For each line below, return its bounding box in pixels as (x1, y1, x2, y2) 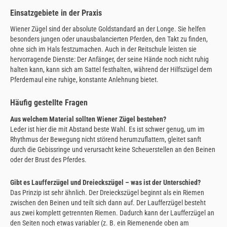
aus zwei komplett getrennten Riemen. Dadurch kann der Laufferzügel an (10, 209, 214, 217)
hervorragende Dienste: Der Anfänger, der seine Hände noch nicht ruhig (10, 55, 209, 64)
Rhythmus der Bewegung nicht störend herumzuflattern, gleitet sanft (10, 135, 201, 143)
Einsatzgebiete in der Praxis (10, 8, 102, 18)
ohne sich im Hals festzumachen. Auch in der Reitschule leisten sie (10, 45, 197, 54)
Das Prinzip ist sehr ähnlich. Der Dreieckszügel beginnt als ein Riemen (10, 188, 204, 197)
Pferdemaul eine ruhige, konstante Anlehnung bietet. (10, 75, 159, 84)
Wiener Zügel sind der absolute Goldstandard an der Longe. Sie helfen (10, 25, 206, 33)
